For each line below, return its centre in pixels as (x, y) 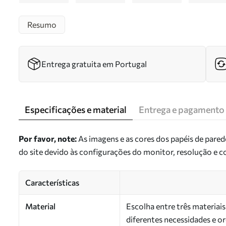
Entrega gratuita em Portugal (94, 64)
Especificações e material (76, 109)
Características (52, 182)
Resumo (42, 24)
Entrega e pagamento (182, 109)
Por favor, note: (48, 138)
